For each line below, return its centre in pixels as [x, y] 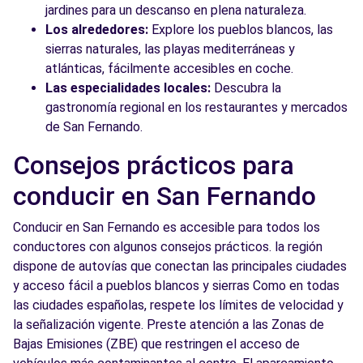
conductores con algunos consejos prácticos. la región [168, 247]
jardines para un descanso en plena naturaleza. [176, 10]
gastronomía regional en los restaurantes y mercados [196, 107]
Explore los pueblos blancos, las [241, 30]
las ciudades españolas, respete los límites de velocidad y [178, 305]
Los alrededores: [97, 30]
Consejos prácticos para [154, 165]
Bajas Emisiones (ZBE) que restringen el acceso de [156, 344]
